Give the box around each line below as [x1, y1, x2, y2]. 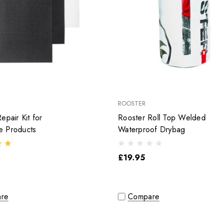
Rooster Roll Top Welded [118, 112, 206, 124]
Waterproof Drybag [118, 124, 185, 136]
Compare [128, 191, 160, 203]
